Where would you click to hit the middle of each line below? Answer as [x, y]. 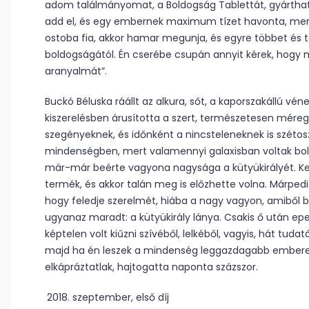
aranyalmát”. [76, 71]
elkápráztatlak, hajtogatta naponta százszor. [151, 267]
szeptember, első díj [121, 297]
